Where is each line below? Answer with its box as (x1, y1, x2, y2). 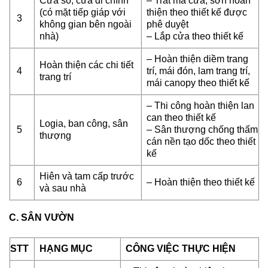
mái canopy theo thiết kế (147, 77, 249, 88)
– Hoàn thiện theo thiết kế (147, 176, 255, 187)
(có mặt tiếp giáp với (39, 7, 126, 17)
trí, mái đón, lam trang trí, (147, 65, 250, 76)
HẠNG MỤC (39, 243, 93, 254)
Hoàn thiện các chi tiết (39, 59, 133, 70)
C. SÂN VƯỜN (9, 212, 74, 223)
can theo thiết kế (147, 112, 216, 123)
